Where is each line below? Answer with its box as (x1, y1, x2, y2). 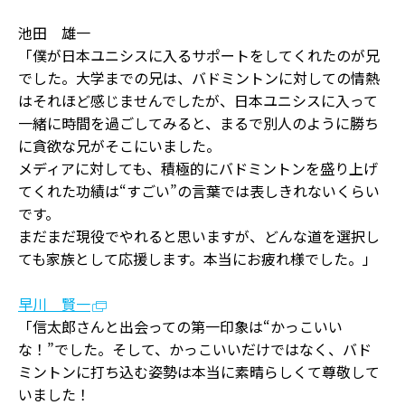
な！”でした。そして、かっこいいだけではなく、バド (18, 338, 372, 360)
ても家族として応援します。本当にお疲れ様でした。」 (18, 248, 377, 269)
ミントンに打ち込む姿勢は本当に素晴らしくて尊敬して (18, 361, 380, 382)
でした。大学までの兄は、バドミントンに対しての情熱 (18, 67, 380, 89)
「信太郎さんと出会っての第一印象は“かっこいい (18, 316, 343, 337)
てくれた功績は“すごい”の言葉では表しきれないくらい (18, 180, 380, 202)
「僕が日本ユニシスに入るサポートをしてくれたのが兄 (18, 44, 380, 66)
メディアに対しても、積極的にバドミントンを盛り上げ (18, 157, 378, 179)
